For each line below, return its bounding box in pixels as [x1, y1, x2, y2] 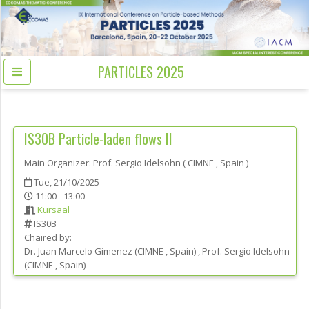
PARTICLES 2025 [98, 61, 184, 83]
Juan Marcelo [38, 245, 92, 258]
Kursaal [37, 203, 70, 217]
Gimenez [94, 245, 132, 258]
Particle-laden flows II [59, 128, 172, 150]
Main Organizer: [24, 157, 91, 170]
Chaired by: [24, 231, 72, 244]
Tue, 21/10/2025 [32, 176, 99, 189]
